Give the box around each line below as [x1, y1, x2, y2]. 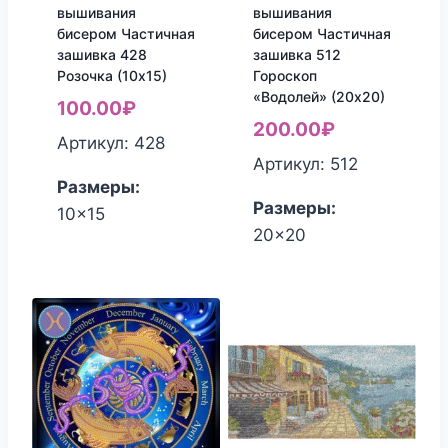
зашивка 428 [56, 46, 147, 64]
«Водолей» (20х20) [252, 88, 385, 106]
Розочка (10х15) [56, 67, 167, 85]
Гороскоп [252, 67, 317, 85]
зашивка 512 [252, 46, 341, 64]
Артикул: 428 [56, 132, 165, 153]
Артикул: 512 [252, 153, 358, 174]
